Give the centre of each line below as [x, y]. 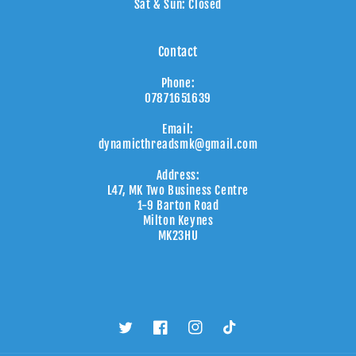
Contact [178, 52]
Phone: [178, 83]
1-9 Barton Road [178, 206]
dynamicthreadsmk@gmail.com [178, 145]
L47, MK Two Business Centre [178, 191]
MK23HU [178, 236]
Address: [178, 176]
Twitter [136, 336]
